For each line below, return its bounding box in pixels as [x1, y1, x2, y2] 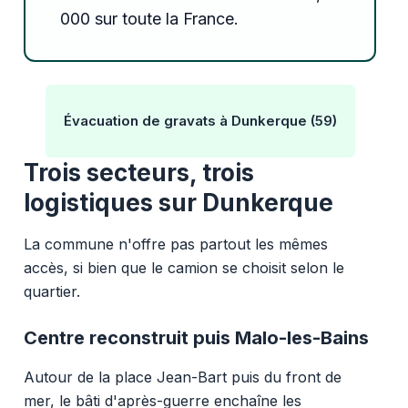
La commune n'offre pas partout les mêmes [23, 234, 328, 253]
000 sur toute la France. [59, 8, 239, 28]
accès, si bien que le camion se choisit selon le [23, 258, 344, 277]
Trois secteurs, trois [23, 158, 254, 187]
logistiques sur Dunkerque [23, 188, 333, 217]
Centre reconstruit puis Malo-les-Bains [23, 326, 369, 349]
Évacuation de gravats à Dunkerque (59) [63, 111, 337, 129]
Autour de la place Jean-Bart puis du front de [23, 367, 342, 386]
